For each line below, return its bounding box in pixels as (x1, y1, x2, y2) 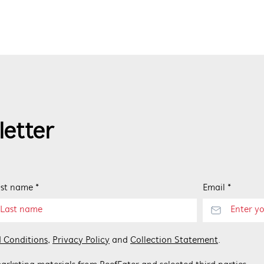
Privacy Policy (52, 236, 110, 245)
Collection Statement (130, 236, 218, 245)
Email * (203, 183, 231, 193)
